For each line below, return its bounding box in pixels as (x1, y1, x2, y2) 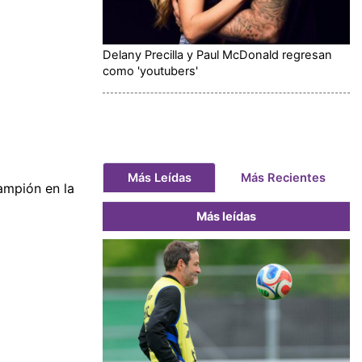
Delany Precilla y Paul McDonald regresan (103, 47, 332, 62)
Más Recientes (240, 170, 326, 185)
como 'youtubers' (103, 63, 198, 78)
